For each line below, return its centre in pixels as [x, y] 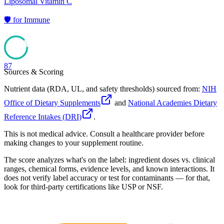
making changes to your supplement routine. [74, 143]
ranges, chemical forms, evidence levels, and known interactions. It [109, 169]
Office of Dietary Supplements [52, 103]
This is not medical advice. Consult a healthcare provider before [104, 134]
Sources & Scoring [34, 72]
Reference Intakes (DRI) [43, 117]
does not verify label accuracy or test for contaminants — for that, [107, 178]
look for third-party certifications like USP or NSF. [83, 187]
